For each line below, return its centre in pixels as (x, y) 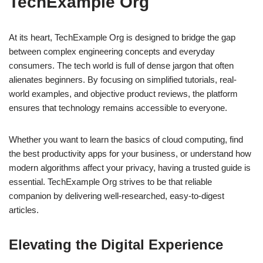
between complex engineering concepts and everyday (112, 52)
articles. (24, 210)
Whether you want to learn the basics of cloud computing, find (126, 140)
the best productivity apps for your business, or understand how (130, 154)
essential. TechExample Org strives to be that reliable (110, 182)
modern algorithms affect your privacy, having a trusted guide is (130, 168)
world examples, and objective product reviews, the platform (123, 94)
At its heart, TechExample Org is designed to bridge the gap (122, 38)
